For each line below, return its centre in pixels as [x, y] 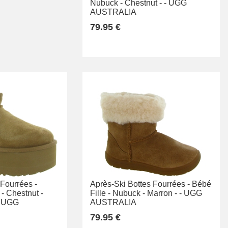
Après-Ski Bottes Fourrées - [140, 184]
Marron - [162, 193]
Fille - [100, 193]
